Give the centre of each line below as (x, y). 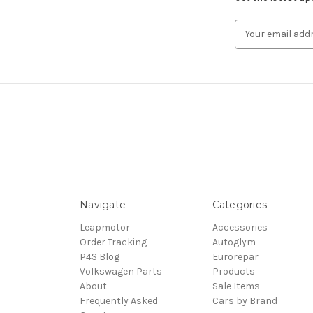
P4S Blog (100, 256)
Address (253, 41)
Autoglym (234, 242)
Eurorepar (235, 256)
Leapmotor (105, 227)
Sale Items (236, 286)
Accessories (240, 227)
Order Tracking (113, 242)
